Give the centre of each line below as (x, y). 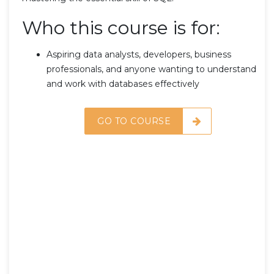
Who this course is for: (121, 28)
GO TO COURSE (134, 121)
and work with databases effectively (123, 83)
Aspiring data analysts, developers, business (139, 54)
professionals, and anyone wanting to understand (151, 69)
